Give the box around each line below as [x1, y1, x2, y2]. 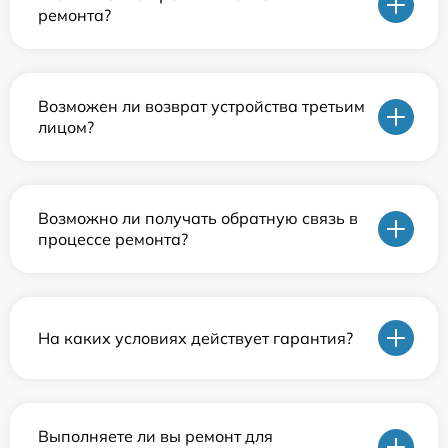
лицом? [38, 117, 94, 138]
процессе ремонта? [38, 229, 188, 250]
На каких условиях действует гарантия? [38, 327, 353, 348]
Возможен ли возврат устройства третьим [38, 96, 365, 117]
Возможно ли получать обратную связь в [38, 208, 358, 229]
